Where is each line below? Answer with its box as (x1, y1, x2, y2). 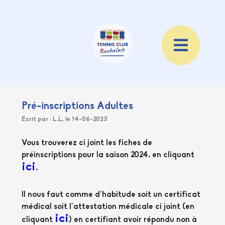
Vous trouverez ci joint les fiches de (22, 139, 153, 147)
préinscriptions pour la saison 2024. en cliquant (22, 151, 195, 159)
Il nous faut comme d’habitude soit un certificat (22, 190, 201, 199)
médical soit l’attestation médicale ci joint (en (22, 202, 195, 211)
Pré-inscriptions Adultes (22, 101, 134, 112)
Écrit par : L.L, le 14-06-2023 (22, 116, 108, 123)
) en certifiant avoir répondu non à (69, 215, 197, 224)
